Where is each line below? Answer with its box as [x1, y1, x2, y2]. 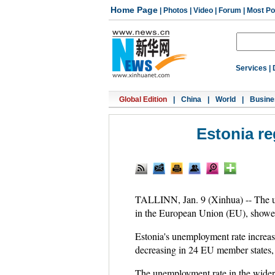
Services [236, 64, 267, 72]
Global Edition [119, 95, 167, 104]
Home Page [110, 5, 158, 15]
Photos [163, 6, 188, 15]
